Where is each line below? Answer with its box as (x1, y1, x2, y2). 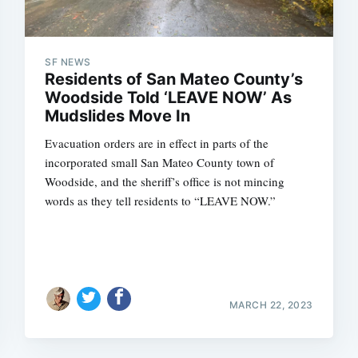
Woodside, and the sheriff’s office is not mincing (45, 173, 285, 189)
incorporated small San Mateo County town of (45, 154, 275, 170)
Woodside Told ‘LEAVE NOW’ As (45, 88, 292, 107)
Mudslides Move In (45, 106, 191, 125)
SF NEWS (45, 56, 91, 68)
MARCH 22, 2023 (229, 298, 313, 311)
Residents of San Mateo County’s (45, 70, 304, 89)
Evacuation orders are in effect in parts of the (45, 135, 269, 151)
